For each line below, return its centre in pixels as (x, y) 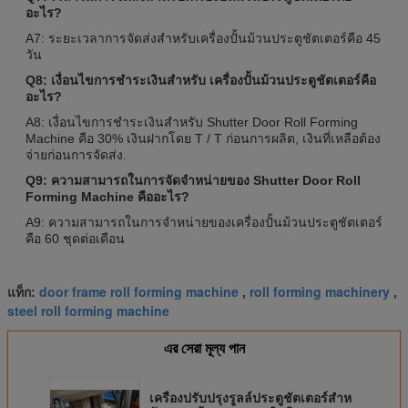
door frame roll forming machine (139, 291)
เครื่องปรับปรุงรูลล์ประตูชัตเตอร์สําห (250, 398)
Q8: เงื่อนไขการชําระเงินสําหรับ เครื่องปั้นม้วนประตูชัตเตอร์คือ (201, 80)
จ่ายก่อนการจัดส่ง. (76, 154)
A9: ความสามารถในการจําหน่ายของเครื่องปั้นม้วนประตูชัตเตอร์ (204, 222)
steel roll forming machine (88, 310)
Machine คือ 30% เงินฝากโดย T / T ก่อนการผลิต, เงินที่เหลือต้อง (203, 138)
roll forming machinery (320, 291)
